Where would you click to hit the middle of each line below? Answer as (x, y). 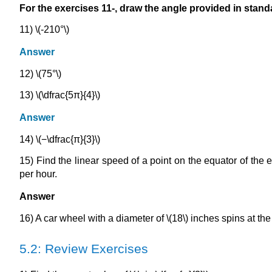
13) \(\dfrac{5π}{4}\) (60, 95)
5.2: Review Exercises (84, 249)
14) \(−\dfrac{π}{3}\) (60, 139)
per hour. (38, 174)
